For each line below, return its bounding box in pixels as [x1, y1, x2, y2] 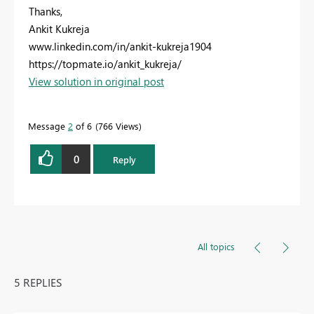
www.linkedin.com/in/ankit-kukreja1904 [29, 39, 212, 54]
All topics [198, 240, 235, 253]
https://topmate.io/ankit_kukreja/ [29, 57, 182, 71]
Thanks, [29, 4, 62, 19]
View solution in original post [29, 74, 164, 89]
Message [28, 120, 68, 132]
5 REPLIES [14, 275, 62, 290]
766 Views [98, 120, 139, 132]
